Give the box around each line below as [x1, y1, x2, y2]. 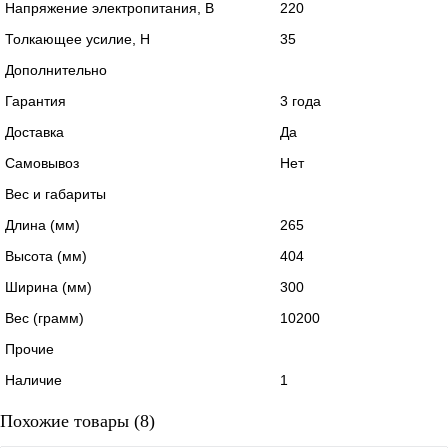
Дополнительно [5, 61, 107, 78]
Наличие [5, 371, 62, 388]
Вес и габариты [5, 185, 106, 202]
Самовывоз [5, 154, 79, 171]
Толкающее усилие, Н [5, 30, 150, 47]
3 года [280, 92, 321, 109]
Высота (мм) [5, 247, 87, 264]
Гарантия [5, 92, 66, 109]
